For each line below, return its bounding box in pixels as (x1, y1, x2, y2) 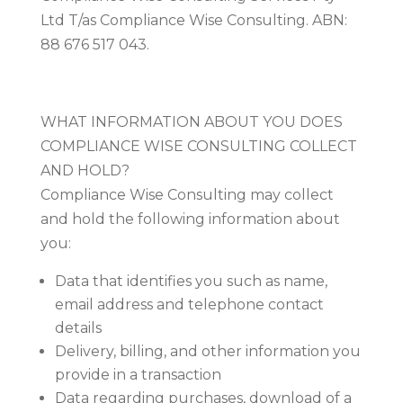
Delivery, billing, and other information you (54, 342, 361, 360)
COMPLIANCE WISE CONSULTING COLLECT (40, 137, 357, 155)
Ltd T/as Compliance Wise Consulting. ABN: (40, 11, 347, 29)
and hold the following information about (40, 210, 340, 228)
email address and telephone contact (54, 295, 324, 313)
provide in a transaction (54, 365, 221, 383)
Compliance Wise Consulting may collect (40, 185, 334, 203)
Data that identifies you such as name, (54, 272, 327, 290)
